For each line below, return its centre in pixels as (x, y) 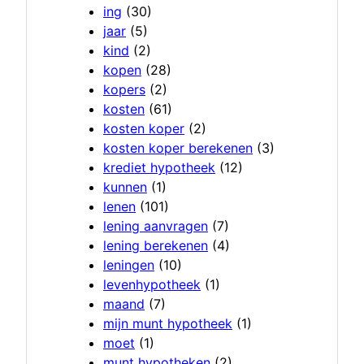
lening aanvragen (156, 226)
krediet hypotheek (159, 168)
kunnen (125, 187)
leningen (129, 265)
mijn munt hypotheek (168, 324)
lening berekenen (156, 246)
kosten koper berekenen (178, 148)
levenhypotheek (152, 285)
